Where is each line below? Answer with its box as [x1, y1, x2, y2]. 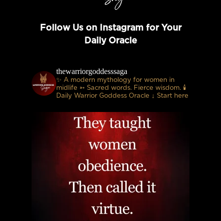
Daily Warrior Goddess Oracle [56, 93, 150, 100]
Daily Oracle [84, 37, 137, 46]
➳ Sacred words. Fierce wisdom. [77, 85, 182, 92]
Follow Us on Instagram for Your [39, 24, 182, 33]
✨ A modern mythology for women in [56, 77, 175, 84]
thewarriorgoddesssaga [56, 67, 128, 76]
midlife [56, 85, 78, 92]
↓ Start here [149, 93, 189, 100]
